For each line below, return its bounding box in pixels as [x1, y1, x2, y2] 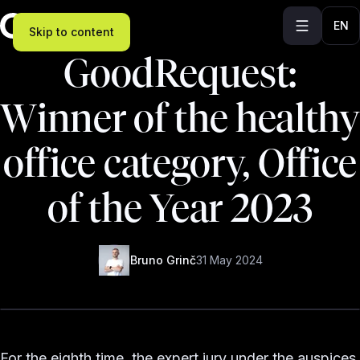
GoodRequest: [63, 51, 297, 96]
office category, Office [2, 141, 358, 186]
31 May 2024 [195, 253, 263, 267]
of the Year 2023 [47, 186, 313, 231]
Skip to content [29, 25, 114, 39]
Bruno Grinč [129, 253, 196, 267]
